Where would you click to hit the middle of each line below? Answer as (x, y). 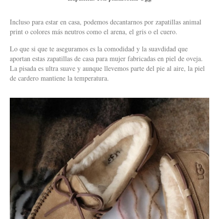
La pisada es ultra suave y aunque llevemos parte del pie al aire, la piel (107, 68)
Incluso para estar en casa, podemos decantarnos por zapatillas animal (106, 22)
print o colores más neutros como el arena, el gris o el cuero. (94, 31)
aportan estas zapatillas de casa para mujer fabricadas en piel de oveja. (106, 58)
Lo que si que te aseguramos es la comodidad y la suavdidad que (99, 48)
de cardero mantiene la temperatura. (59, 78)
